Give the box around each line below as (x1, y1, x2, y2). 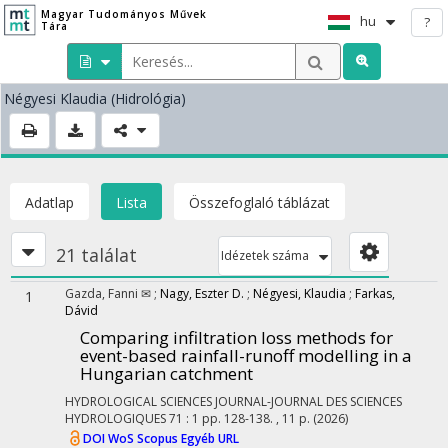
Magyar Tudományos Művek (40, 7, 207, 21)
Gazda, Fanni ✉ (65, 285, 154, 302)
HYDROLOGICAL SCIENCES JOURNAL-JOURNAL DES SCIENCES (65, 393, 402, 410)
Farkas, (355, 285, 395, 302)
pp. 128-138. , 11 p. (202, 410, 313, 427)
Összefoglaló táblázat (189, 193, 330, 212)
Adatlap (25, 193, 74, 212)
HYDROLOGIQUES (65, 410, 166, 427)
